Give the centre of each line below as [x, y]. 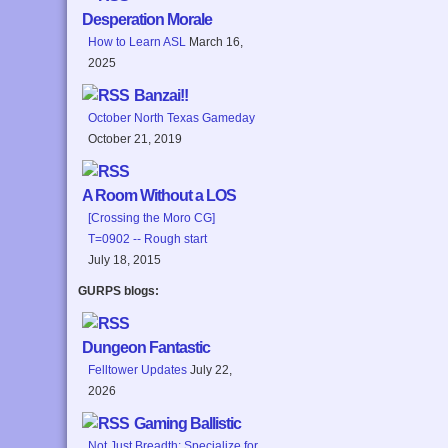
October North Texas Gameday [172, 117]
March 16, [216, 41]
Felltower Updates [138, 369]
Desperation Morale [147, 19]
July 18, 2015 [125, 259]
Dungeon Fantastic [146, 347]
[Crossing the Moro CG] [152, 217]
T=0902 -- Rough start [148, 238]
